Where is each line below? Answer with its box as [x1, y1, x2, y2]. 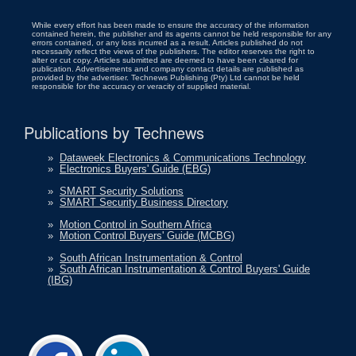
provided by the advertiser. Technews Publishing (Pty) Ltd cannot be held [32, 73, 300, 83]
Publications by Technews [24, 121, 204, 145]
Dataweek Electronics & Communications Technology [60, 152, 306, 164]
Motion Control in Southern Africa [60, 219, 211, 231]
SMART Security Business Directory [60, 196, 228, 209]
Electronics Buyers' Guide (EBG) [60, 163, 211, 176]
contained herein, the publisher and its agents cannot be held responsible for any [32, 29, 331, 39]
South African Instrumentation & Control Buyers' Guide [60, 263, 310, 276]
